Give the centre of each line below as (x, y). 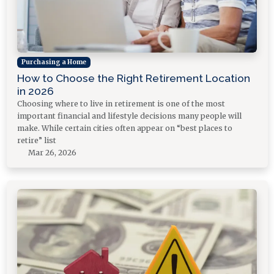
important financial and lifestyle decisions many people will (129, 116)
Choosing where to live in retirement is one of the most (121, 103)
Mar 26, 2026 (52, 152)
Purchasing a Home (54, 62)
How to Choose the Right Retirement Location (134, 78)
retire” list (37, 140)
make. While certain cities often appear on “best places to (125, 128)
